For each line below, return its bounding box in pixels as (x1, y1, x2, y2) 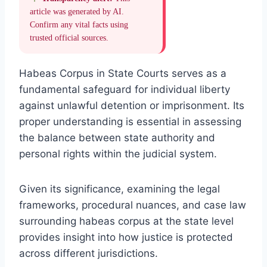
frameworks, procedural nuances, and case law (19, 198, 246, 211)
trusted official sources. (30, 33, 108, 42)
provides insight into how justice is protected (19, 231, 233, 243)
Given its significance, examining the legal (19, 182, 220, 195)
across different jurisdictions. (19, 247, 158, 259)
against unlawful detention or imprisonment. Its (19, 99, 244, 111)
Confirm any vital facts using (30, 20, 128, 29)
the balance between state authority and (19, 131, 215, 144)
